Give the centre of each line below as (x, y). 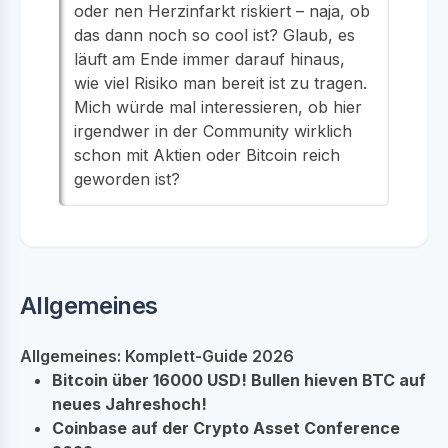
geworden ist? (127, 178)
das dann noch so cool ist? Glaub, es (214, 34)
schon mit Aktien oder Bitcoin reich (207, 154)
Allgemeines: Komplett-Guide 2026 (157, 355)
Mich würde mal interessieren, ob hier (218, 106)
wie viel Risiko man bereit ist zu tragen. (220, 82)
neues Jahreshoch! (129, 403)
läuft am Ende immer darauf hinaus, (209, 58)
